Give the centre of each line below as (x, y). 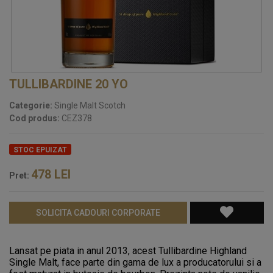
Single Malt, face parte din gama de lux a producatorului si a (135, 262)
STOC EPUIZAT (41, 150)
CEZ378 (76, 118)
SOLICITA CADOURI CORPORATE (98, 212)
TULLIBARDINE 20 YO (69, 84)
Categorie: (31, 105)
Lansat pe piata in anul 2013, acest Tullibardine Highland (128, 250)
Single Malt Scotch (89, 105)
